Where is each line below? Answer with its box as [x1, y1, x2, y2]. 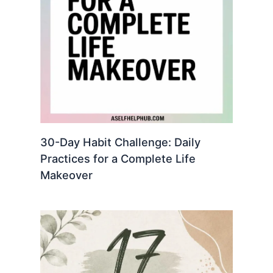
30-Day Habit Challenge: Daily [40, 135, 200, 149]
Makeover [40, 168, 93, 182]
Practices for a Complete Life [40, 152, 196, 166]
